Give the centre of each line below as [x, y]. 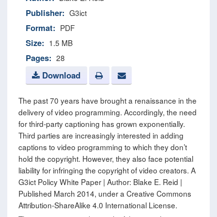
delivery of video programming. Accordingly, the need [108, 112]
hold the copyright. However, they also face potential [106, 159]
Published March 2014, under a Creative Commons [105, 194]
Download [60, 75]
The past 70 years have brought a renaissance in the [108, 101]
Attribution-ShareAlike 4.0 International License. [98, 205]
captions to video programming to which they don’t [103, 147]
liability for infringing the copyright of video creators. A [107, 170]
